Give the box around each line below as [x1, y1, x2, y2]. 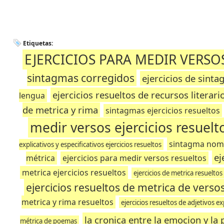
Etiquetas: [23, 39, 53, 47]
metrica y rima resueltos [21, 196, 114, 207]
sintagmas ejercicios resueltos [105, 105, 220, 116]
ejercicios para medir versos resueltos [62, 152, 206, 163]
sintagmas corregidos [27, 70, 135, 85]
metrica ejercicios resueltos [21, 167, 126, 178]
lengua [19, 90, 45, 101]
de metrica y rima [22, 103, 98, 116]
